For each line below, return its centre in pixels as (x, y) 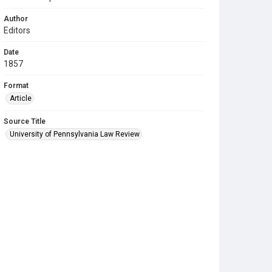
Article (21, 98)
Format (16, 86)
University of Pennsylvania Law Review (75, 134)
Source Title (25, 121)
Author (16, 19)
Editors (17, 30)
